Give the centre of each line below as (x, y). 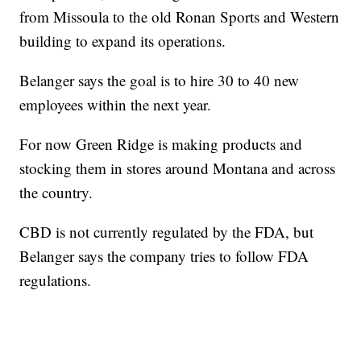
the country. (56, 193)
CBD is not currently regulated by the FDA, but (167, 232)
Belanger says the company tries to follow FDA (164, 256)
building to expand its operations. (123, 41)
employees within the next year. (116, 105)
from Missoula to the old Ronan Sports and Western (180, 17)
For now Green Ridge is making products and (161, 144)
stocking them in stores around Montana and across (178, 168)
